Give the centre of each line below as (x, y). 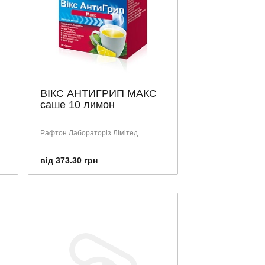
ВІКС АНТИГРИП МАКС (98, 93)
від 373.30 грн (69, 160)
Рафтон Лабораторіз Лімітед (89, 133)
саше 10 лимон (77, 104)
